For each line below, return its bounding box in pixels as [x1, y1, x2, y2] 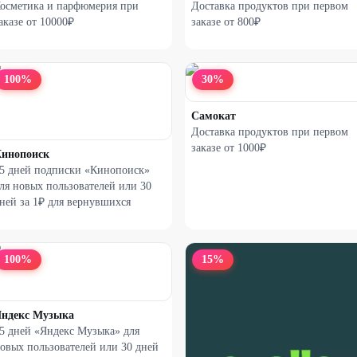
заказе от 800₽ [191, 16, 261, 28]
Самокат [191, 110, 236, 122]
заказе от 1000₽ [191, 142, 266, 154]
